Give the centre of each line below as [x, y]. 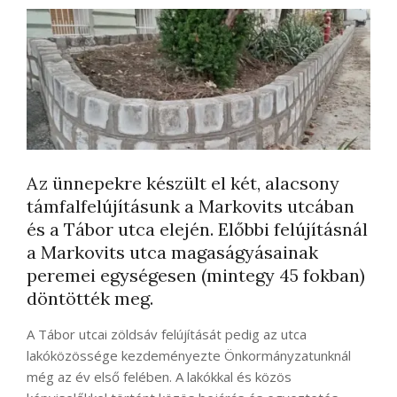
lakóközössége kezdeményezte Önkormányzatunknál [189, 356]
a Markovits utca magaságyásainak [172, 253]
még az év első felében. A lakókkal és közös [159, 377]
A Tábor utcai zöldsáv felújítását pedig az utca [167, 335]
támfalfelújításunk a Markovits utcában [191, 206]
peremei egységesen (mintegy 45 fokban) [196, 276]
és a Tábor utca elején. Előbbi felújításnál [197, 230]
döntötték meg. [90, 299]
